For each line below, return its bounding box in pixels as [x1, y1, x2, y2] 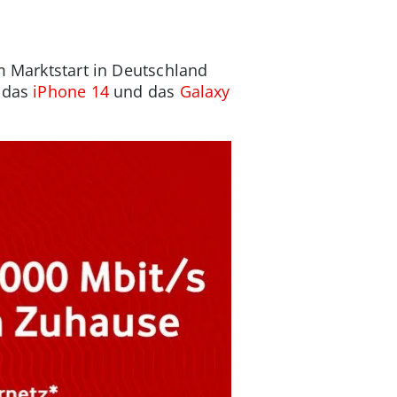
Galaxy [179, 80, 230, 102]
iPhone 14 [33, 80, 109, 102]
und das [108, 80, 180, 102]
